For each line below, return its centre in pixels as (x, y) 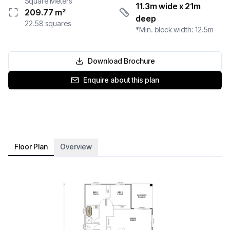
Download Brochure (121, 61)
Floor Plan (31, 147)
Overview (76, 147)
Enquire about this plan (121, 80)
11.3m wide (156, 6)
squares (57, 24)
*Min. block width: (165, 30)
